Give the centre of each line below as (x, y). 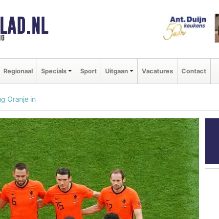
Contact (194, 71)
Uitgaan (116, 71)
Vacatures (157, 71)
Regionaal (18, 71)
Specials (54, 71)
